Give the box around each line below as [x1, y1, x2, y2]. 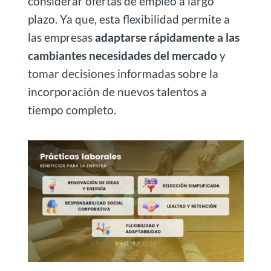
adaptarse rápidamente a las [94, 30, 240, 45]
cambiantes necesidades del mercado [27, 48, 217, 63]
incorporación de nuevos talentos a [27, 85, 207, 99]
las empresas [27, 30, 95, 45]
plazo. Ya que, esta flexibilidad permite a [27, 12, 230, 27]
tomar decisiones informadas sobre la [27, 67, 218, 81]
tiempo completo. [27, 103, 116, 117]
